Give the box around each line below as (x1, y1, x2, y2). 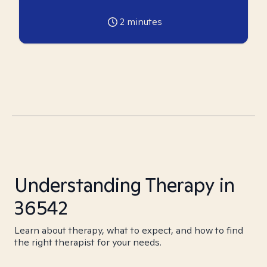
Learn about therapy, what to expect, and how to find (14, 224, 243, 237)
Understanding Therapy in (14, 172, 235, 197)
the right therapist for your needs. (14, 236, 162, 249)
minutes (124, 15, 162, 28)
